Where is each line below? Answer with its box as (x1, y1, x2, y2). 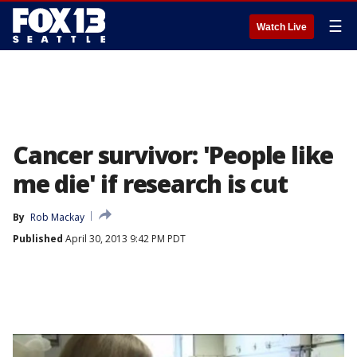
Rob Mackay (30, 210, 84, 224)
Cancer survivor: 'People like (13, 139, 334, 171)
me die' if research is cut (13, 167, 288, 200)
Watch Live (257, 22, 307, 33)
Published (13, 232, 63, 245)
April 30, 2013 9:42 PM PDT (63, 232, 186, 245)
